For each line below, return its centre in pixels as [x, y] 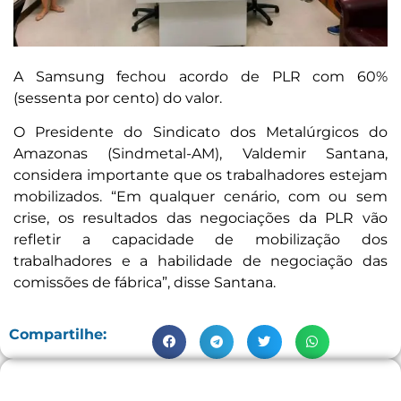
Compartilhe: [58, 335]
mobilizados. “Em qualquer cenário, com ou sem [200, 197]
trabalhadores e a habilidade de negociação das [200, 261]
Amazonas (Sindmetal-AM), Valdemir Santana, [200, 154]
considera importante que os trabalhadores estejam [200, 175]
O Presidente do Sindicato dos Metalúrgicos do [200, 132]
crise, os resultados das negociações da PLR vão [200, 218]
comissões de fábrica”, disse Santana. [145, 283]
